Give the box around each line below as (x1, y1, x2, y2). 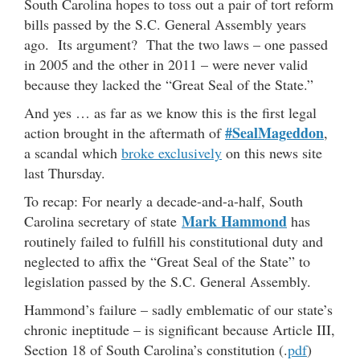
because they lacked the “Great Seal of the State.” (24, 75, 313, 95)
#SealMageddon (225, 122, 324, 144)
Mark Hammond (182, 211, 287, 232)
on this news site (222, 143, 322, 163)
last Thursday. (24, 163, 105, 183)
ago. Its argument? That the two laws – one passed (24, 35, 328, 55)
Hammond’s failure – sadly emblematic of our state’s (24, 300, 333, 320)
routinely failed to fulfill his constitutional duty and (24, 231, 323, 252)
